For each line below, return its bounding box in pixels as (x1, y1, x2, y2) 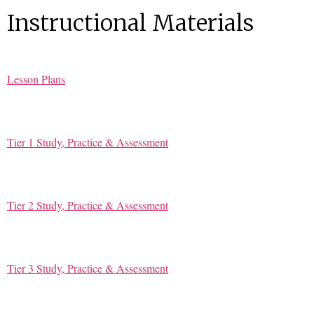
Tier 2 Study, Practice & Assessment (7, 197, 168, 212)
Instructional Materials (7, 8, 254, 37)
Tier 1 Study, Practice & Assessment (7, 134, 168, 149)
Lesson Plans (7, 71, 65, 86)
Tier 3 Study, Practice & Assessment (7, 260, 168, 275)
